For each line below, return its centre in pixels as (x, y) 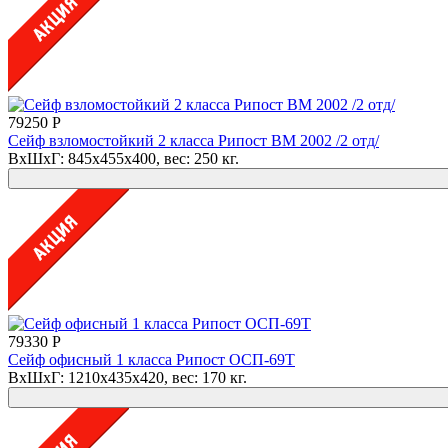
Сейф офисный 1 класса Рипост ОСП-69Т (151, 359)
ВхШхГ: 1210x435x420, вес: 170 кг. (127, 377)
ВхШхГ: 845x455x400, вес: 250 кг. (123, 158)
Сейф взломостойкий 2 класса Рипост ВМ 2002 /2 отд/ (193, 140)
